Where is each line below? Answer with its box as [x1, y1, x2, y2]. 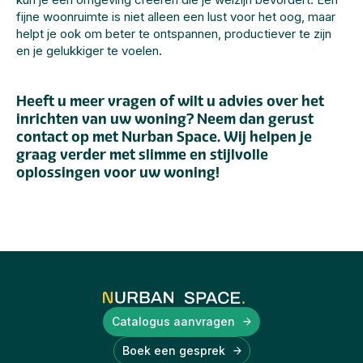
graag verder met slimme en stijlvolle [16, 146, 268, 164]
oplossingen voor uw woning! [16, 164, 220, 181]
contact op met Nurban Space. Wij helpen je [16, 128, 312, 146]
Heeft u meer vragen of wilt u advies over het [16, 92, 324, 110]
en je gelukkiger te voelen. [16, 43, 162, 58]
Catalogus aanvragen [112, 314, 235, 329]
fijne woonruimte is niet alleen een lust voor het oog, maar [16, 9, 335, 24]
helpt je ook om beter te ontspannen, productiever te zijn [16, 26, 331, 41]
